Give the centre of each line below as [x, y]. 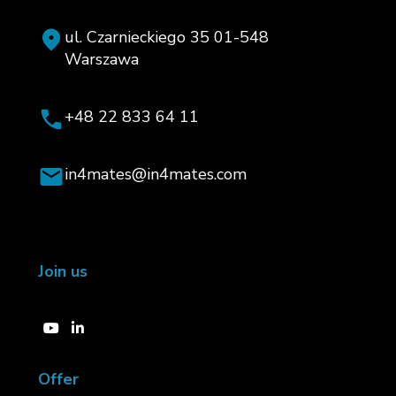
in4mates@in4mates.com [155, 163]
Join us [62, 260]
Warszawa [101, 48]
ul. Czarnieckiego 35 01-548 [166, 26]
